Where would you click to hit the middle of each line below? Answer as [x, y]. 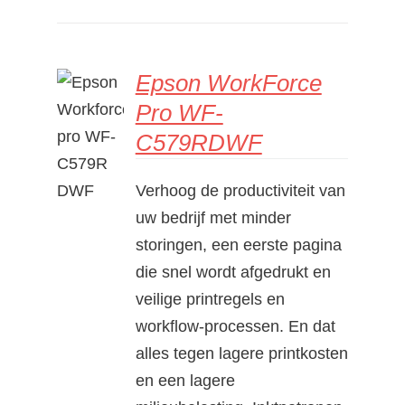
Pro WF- [179, 113]
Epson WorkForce [228, 83]
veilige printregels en [210, 299]
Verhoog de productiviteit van [240, 190]
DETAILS [94, 140]
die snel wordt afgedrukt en [233, 272]
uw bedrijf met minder [213, 217]
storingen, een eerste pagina [238, 245]
